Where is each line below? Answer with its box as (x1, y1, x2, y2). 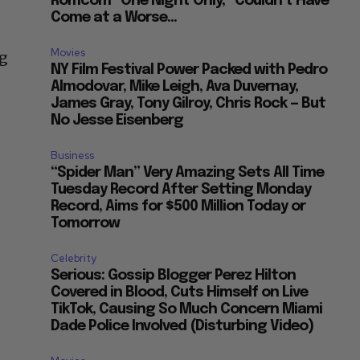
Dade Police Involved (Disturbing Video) (51, 318, 314, 333)
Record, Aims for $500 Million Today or (51, 198, 306, 214)
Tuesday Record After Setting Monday (51, 182, 312, 197)
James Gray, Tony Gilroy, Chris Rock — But (51, 96, 326, 111)
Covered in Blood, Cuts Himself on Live (51, 284, 309, 300)
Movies (51, 45, 86, 59)
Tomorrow (51, 215, 121, 231)
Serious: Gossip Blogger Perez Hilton (51, 268, 297, 283)
